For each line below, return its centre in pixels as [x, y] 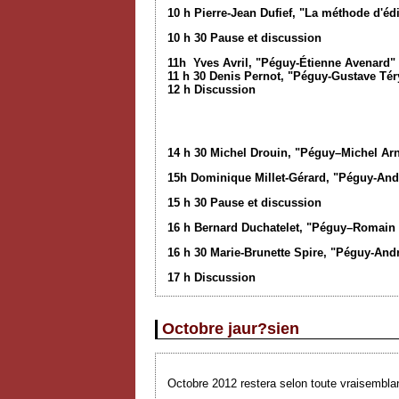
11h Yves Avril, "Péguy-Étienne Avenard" [281, 63]
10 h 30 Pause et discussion [244, 38]
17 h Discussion [212, 278]
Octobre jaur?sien [231, 329]
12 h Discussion [212, 90]
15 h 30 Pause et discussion [244, 203]
